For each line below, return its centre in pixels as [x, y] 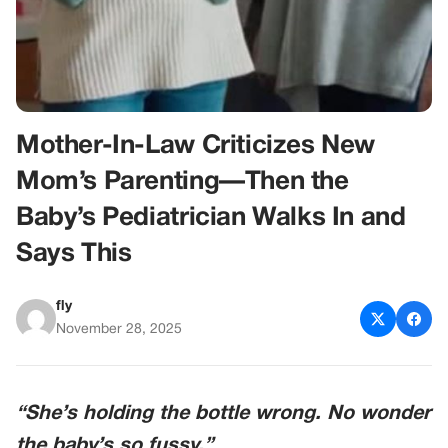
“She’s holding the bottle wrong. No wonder [223, 414]
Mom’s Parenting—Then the [182, 182]
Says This [74, 254]
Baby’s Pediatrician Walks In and [211, 218]
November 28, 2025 [119, 329]
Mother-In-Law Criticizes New [196, 146]
